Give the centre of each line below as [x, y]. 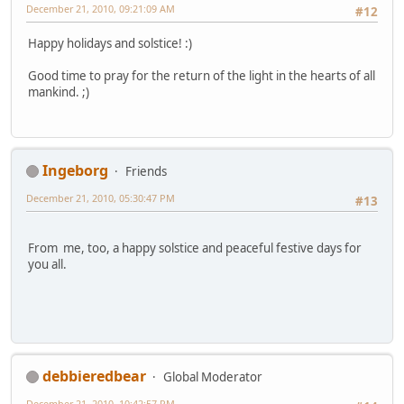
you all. [47, 265]
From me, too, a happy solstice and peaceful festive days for [195, 248]
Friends [146, 171]
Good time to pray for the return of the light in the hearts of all [202, 75]
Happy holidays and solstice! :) [110, 43]
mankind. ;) [59, 92]
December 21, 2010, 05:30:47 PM [101, 197]
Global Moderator [213, 376]
